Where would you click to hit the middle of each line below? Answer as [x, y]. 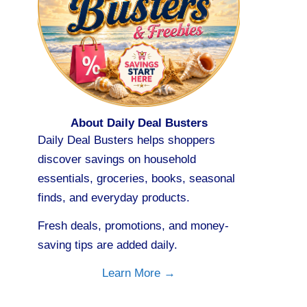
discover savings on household [117, 160]
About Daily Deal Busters [139, 123]
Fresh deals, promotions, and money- [133, 226]
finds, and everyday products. [114, 198]
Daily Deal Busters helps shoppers [126, 140]
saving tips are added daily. [108, 245]
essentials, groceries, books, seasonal [136, 179]
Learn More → [139, 273]
